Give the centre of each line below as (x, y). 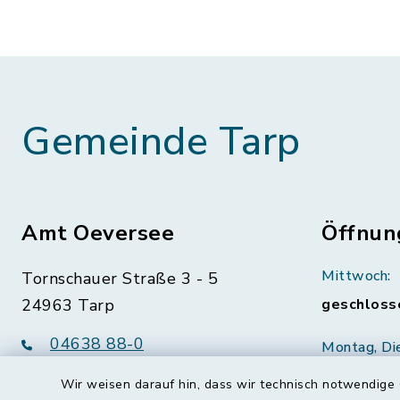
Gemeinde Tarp (161, 142)
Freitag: (347, 369)
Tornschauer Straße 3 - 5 (120, 279)
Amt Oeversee (98, 233)
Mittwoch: (356, 276)
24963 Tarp (68, 305)
